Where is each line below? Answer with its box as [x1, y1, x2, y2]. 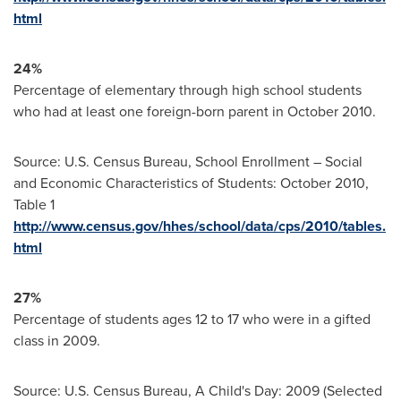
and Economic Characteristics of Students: [13, 173, 280, 194]
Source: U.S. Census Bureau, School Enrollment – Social [13, 151, 363, 173]
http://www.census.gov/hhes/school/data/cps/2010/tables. [13, 216, 386, 237]
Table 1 [13, 194, 55, 216]
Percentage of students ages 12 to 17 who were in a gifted [13, 309, 371, 330]
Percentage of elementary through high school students [13, 80, 362, 101]
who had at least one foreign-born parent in [13, 101, 287, 123]
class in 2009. [13, 330, 100, 352]
